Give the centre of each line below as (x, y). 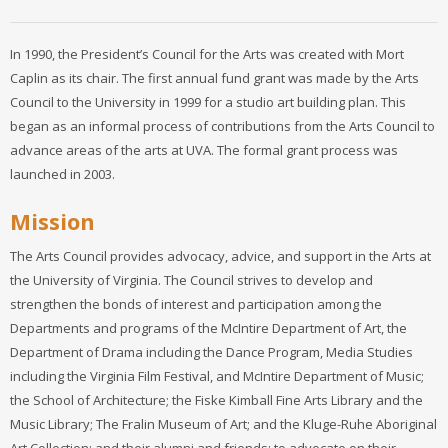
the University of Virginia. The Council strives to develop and (191, 279)
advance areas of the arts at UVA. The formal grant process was (204, 149)
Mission (52, 220)
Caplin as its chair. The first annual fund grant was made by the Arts (214, 77)
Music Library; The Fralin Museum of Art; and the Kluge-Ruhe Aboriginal (223, 423)
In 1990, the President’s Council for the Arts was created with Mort (207, 53)
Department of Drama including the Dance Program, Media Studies (211, 351)
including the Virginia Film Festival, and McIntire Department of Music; (217, 375)
